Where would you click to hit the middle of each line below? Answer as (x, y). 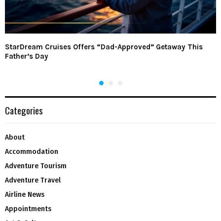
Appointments (28, 209)
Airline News (25, 194)
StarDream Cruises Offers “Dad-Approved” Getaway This (104, 47)
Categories (24, 110)
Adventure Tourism (36, 166)
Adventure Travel (33, 180)
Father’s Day (27, 56)
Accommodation (32, 151)
